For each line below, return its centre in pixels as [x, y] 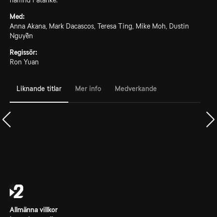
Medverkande [136, 88]
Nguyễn [21, 36]
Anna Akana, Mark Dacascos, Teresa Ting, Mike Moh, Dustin [99, 26]
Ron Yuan [24, 62]
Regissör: [23, 52]
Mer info [88, 88]
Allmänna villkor [34, 210]
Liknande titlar [39, 88]
